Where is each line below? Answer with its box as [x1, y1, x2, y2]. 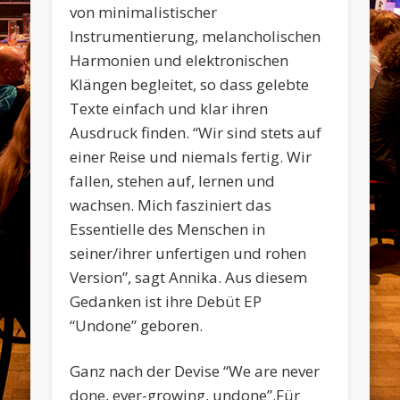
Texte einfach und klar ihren [70, 98, 269, 120]
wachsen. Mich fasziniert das [70, 195, 272, 216]
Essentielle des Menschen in [70, 219, 266, 240]
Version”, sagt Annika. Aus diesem [70, 267, 308, 288]
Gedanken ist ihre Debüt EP [70, 291, 262, 312]
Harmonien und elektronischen [70, 50, 289, 71]
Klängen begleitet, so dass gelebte [70, 74, 310, 96]
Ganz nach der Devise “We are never [70, 361, 321, 382]
